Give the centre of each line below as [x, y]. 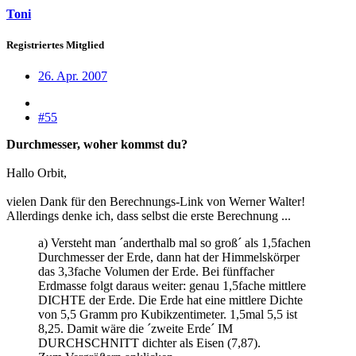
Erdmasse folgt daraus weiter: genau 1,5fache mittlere [172, 285]
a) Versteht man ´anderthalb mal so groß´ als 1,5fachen [174, 242]
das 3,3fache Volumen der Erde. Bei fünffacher [156, 271]
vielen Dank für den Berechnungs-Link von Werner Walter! [157, 201]
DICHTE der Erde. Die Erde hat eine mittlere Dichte [170, 300]
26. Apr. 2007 [73, 75]
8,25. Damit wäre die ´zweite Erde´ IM [135, 328]
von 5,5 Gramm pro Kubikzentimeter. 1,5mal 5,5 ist [168, 314]
